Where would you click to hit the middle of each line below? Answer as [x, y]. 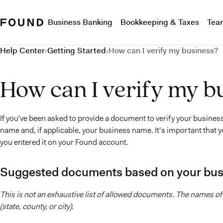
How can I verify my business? [163, 51]
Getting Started [77, 51]
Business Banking [80, 22]
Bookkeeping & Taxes [160, 22]
